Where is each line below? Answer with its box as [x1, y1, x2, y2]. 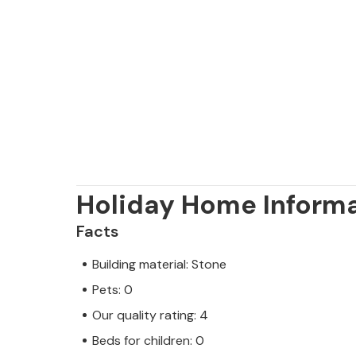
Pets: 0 [92, 281, 133, 298]
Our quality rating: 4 [92, 306, 208, 323]
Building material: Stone [92, 255, 226, 273]
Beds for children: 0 [92, 331, 204, 349]
